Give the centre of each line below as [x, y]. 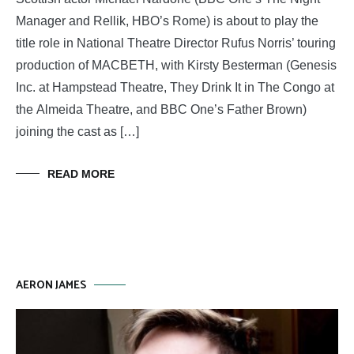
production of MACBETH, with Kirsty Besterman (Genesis [176, 65]
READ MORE [81, 173]
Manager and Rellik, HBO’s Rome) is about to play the [167, 21]
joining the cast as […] [77, 131]
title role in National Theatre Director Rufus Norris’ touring [176, 43]
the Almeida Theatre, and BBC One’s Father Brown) [161, 109]
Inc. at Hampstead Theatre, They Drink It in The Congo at [175, 87]
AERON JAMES [51, 285]
